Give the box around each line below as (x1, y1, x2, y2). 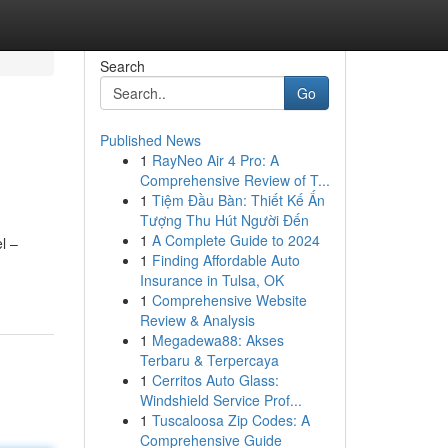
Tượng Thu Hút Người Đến (139, 210, 309, 230)
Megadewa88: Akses (151, 330, 284, 350)
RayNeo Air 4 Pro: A (151, 150, 279, 170)
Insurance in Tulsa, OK (139, 270, 284, 290)
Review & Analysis (139, 310, 255, 330)
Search (99, 56, 145, 76)
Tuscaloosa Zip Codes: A (151, 410, 310, 430)
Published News (99, 130, 201, 150)
